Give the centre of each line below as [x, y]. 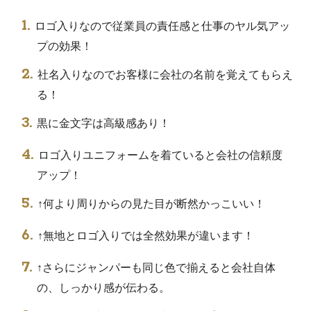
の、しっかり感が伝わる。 [104, 288]
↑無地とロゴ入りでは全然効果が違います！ [146, 236]
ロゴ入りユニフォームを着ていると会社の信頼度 [160, 155]
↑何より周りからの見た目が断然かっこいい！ [151, 204]
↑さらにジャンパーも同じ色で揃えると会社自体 [156, 268]
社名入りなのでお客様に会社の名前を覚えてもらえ [165, 75]
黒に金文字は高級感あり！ [103, 124]
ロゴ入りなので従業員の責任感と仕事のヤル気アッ [162, 26]
